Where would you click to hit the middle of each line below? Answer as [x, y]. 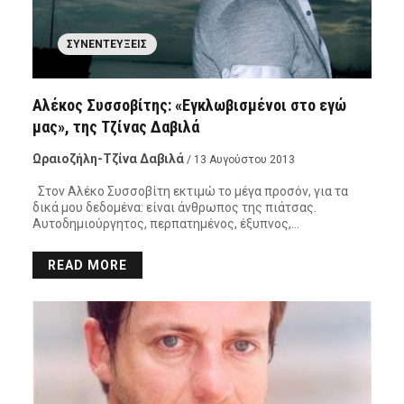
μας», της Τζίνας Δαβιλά [115, 127]
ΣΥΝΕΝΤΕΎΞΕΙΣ [107, 45]
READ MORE [87, 266]
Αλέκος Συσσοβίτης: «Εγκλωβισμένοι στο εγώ [189, 106]
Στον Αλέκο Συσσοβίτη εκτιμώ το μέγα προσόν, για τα [190, 192]
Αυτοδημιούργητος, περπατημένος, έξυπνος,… [165, 224]
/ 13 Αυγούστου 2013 [240, 160]
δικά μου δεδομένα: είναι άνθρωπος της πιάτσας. [174, 208]
